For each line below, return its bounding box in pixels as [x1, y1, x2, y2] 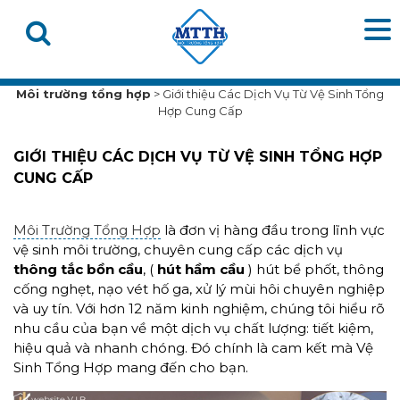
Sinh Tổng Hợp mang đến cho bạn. [13, 359, 248, 376]
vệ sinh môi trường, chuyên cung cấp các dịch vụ [13, 241, 343, 258]
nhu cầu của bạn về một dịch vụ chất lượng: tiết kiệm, [13, 320, 373, 337]
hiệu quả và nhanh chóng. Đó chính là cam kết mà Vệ [13, 339, 373, 356]
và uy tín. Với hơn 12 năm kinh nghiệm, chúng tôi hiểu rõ [13, 300, 385, 317]
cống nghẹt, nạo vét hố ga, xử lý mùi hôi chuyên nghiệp [13, 280, 385, 297]
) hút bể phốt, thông [245, 261, 384, 278]
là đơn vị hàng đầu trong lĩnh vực [161, 221, 385, 238]
